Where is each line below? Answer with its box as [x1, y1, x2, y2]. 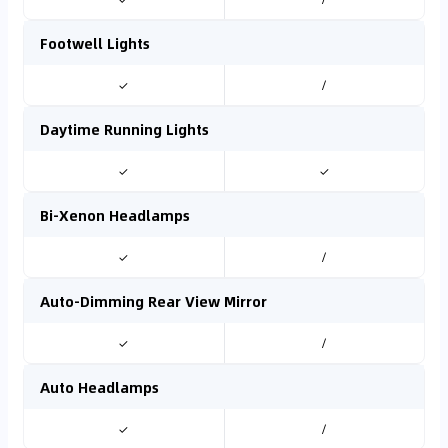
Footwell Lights [40, 32, 150, 54]
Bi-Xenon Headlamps [40, 204, 190, 226]
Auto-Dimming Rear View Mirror [40, 290, 267, 312]
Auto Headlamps [40, 376, 159, 398]
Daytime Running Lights [40, 118, 209, 140]
